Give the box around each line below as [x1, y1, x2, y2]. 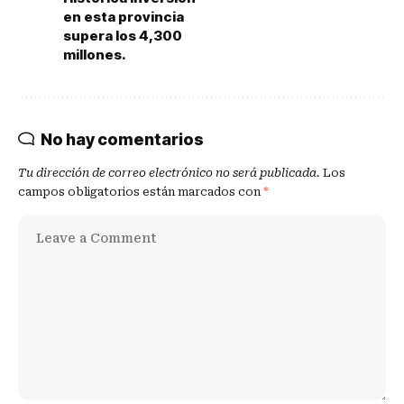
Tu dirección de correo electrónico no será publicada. [18, 166, 320, 179]
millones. [63, 46, 126, 63]
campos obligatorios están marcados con [18, 185, 263, 198]
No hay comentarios [41, 130, 204, 149]
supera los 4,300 [63, 27, 182, 44]
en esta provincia [63, 8, 184, 25]
